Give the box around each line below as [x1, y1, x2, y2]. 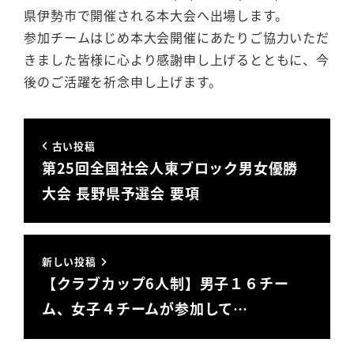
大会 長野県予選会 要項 [41, 182, 200, 203]
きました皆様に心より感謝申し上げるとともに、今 [24, 49, 330, 69]
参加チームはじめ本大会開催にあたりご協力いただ [24, 27, 330, 47]
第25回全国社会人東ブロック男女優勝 [41, 156, 299, 178]
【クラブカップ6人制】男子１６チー [41, 273, 289, 294]
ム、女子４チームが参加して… [41, 298, 248, 319]
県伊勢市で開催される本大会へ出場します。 [24, 5, 288, 24]
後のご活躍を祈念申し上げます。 [24, 71, 222, 91]
